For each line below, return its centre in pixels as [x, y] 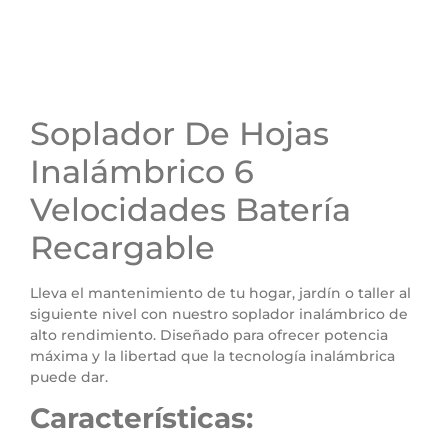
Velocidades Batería [190, 209]
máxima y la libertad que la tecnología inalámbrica [212, 356]
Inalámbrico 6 [142, 171]
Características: [141, 418]
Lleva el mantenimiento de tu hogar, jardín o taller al [220, 293]
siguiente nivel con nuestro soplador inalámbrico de [219, 314]
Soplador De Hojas [179, 133]
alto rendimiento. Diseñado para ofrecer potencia [209, 335]
